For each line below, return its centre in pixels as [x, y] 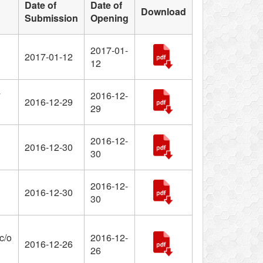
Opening [109, 18]
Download [163, 11]
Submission [51, 18]
